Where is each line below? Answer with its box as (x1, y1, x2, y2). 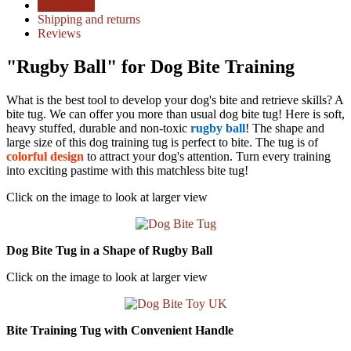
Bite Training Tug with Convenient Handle (6, 324, 233, 337)
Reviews (38, 27, 81, 41)
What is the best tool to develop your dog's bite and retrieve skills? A (6, 93, 343, 107)
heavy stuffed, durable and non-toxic (6, 121, 190, 135)
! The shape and (245, 121, 324, 135)
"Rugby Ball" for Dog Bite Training (6, 56, 295, 78)
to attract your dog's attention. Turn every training (84, 150, 331, 163)
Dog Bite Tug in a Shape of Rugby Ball (6, 244, 212, 257)
